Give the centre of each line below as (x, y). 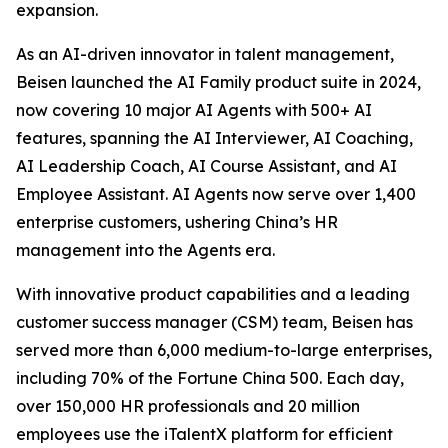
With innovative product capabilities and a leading (213, 293)
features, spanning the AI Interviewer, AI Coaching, (214, 137)
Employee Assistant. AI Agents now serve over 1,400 (216, 193)
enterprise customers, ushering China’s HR (177, 221)
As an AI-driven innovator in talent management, (205, 53)
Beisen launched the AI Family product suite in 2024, (218, 81)
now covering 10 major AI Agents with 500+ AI (194, 109)
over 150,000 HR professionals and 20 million (188, 405)
